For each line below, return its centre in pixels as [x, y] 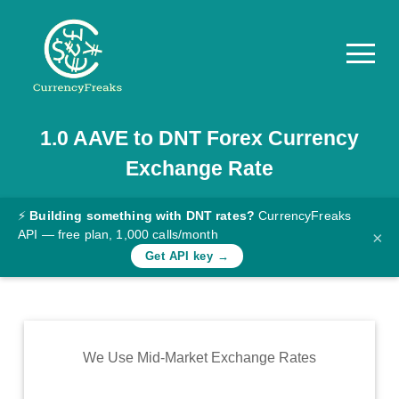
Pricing [70, 135]
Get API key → [187, 256]
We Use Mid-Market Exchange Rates [199, 358]
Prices [68, 378]
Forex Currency [280, 138]
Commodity [84, 357]
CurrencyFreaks [305, 216]
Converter [79, 215]
